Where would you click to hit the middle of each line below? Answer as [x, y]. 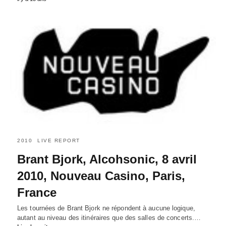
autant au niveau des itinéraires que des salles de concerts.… [109, 218]
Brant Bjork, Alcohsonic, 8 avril [107, 159]
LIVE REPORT [59, 141]
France [37, 193]
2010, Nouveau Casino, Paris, [101, 176]
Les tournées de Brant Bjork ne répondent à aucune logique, [106, 208]
